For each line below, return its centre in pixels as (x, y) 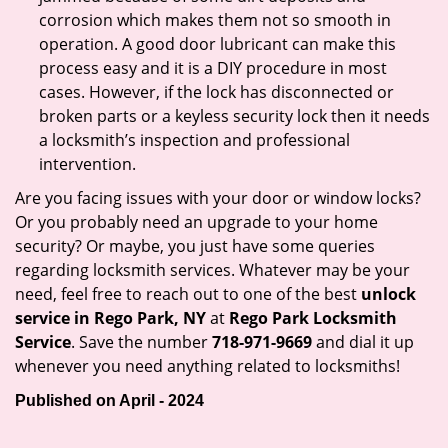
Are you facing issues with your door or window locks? (218, 198)
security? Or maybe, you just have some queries (195, 246)
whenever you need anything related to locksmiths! (207, 366)
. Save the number (141, 342)
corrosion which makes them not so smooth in (215, 20)
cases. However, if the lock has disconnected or (216, 92)
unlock (388, 294)
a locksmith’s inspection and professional (194, 140)
